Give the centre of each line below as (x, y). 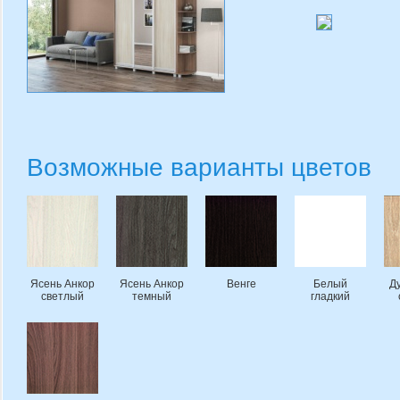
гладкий (330, 296)
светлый (62, 296)
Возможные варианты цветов (199, 167)
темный (152, 296)
